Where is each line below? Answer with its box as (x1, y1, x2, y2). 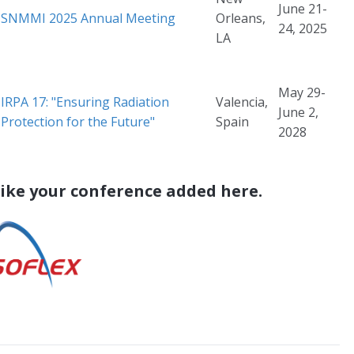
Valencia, (216, 93, 268, 111)
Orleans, (216, 9, 265, 28)
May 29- (278, 84, 326, 102)
